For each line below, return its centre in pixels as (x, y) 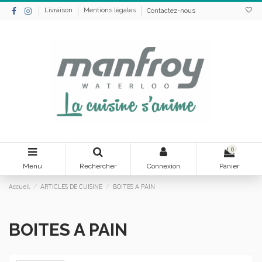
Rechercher (98, 166)
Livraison (60, 11)
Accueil (19, 187)
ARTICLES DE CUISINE (72, 187)
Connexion (163, 166)
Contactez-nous (171, 11)
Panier (229, 166)
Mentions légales (111, 11)
